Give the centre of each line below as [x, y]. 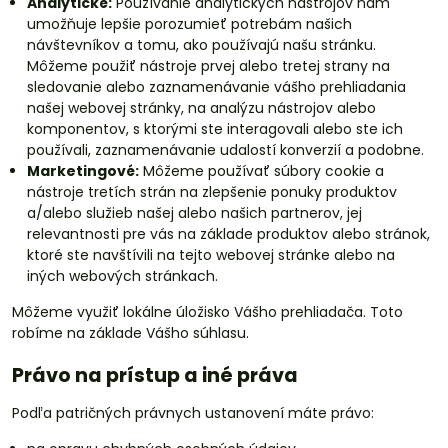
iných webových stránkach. [122, 276]
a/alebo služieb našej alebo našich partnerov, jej [194, 213]
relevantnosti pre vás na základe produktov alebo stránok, [228, 234]
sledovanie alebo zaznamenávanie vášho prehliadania [216, 87]
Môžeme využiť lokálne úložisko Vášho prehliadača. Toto [207, 312]
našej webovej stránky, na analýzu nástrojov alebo [201, 108]
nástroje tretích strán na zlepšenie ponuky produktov [212, 192]
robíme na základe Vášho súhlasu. [130, 333]
